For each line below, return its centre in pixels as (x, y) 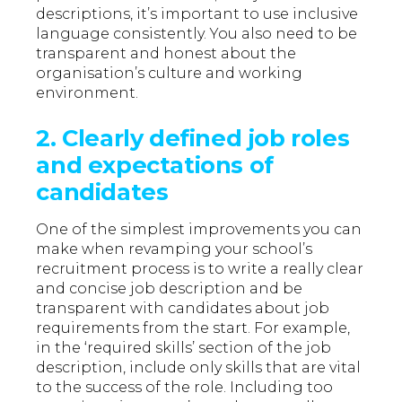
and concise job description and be (170, 289)
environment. (87, 93)
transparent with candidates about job (183, 309)
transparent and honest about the (166, 54)
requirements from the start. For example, (193, 328)
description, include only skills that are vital (199, 368)
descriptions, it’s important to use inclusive (197, 14)
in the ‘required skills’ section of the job (184, 348)
